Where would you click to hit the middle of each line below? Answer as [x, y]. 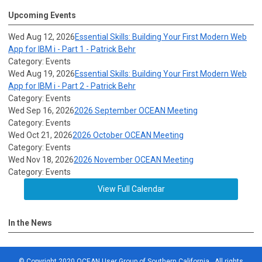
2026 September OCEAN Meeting [136, 111]
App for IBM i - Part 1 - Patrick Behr [72, 49]
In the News [30, 223]
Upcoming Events [42, 15]
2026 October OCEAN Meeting [128, 135]
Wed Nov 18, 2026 [41, 160]
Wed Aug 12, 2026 [42, 37]
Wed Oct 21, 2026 [40, 135]
